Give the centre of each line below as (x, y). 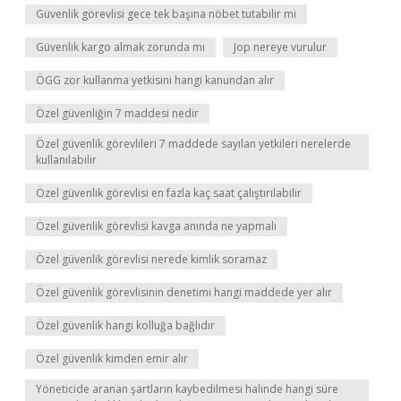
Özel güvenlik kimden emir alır (112, 358)
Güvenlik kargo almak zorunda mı (120, 47)
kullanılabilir (66, 160)
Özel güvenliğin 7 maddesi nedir (117, 113)
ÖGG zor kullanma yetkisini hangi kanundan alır (155, 80)
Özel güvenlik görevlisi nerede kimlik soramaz (151, 259)
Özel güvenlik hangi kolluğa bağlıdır (125, 325)
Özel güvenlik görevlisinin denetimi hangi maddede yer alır (184, 292)
